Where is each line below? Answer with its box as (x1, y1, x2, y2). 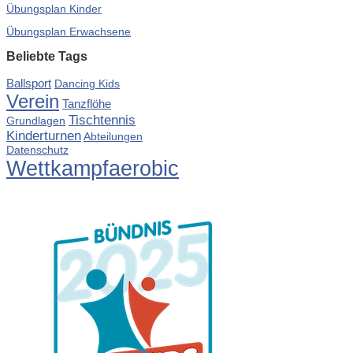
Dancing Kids (54, 77, 120, 90)
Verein (6, 90, 59, 112)
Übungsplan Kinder (6, 2, 102, 15)
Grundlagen (6, 114, 65, 127)
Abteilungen (84, 130, 143, 143)
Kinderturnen (6, 128, 81, 143)
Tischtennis (69, 112, 136, 128)
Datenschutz (6, 143, 69, 156)
